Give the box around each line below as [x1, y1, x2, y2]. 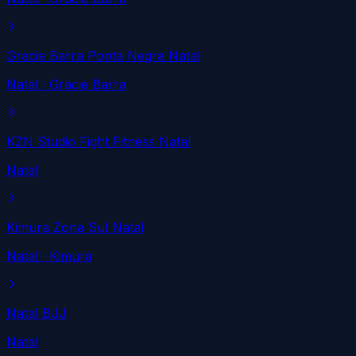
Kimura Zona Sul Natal [6, 219, 144, 235]
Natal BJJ [6, 304, 67, 321]
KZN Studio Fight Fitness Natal [6, 133, 191, 149]
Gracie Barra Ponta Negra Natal [6, 47, 200, 64]
